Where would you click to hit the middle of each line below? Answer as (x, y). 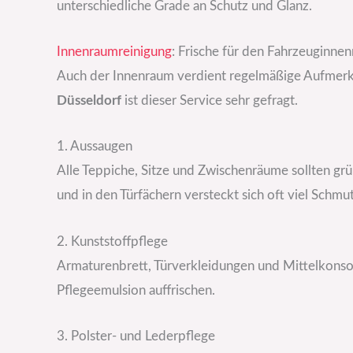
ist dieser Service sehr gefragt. (210, 101)
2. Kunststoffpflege (112, 241)
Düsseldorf (89, 101)
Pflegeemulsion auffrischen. (136, 290)
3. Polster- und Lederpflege (136, 336)
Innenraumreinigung (114, 52)
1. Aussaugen (95, 147)
